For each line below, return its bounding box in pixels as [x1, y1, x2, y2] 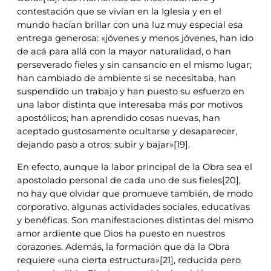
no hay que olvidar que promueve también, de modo [17, 188, 253, 199]
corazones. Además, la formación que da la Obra [17, 241, 230, 252]
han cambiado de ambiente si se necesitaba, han [17, 72, 236, 83]
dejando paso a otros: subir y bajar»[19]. [17, 139, 190, 150]
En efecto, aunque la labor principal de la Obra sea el [17, 161, 252, 172]
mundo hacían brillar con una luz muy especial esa [17, 19, 243, 30]
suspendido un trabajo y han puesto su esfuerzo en [17, 85, 244, 97]
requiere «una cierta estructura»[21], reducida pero [17, 254, 241, 266]
